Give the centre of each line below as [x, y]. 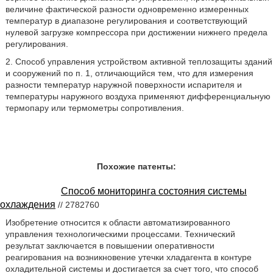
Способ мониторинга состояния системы [154, 191]
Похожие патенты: [136, 166]
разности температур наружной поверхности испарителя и [123, 85]
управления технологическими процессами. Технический [120, 234]
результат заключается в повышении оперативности [110, 245]
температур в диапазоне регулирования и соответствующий [126, 21]
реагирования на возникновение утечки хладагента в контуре [128, 257]
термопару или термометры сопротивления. [94, 108]
